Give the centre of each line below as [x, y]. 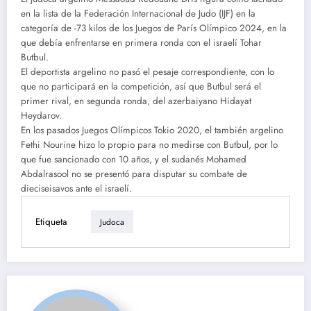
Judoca [112, 222]
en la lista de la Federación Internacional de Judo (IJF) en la [138, 14]
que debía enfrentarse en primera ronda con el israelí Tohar [141, 43]
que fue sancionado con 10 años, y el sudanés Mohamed [134, 160]
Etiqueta [51, 221]
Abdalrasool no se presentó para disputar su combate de [134, 174]
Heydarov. [41, 116]
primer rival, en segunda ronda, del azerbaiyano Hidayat [136, 101]
